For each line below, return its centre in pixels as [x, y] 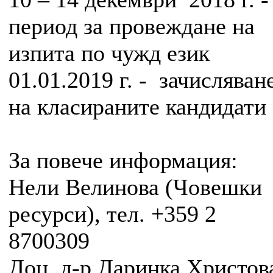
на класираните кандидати [137, 107]
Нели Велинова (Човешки [135, 187]
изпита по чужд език [109, 53]
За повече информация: [123, 161]
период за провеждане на [132, 27]
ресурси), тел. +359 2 [112, 214]
